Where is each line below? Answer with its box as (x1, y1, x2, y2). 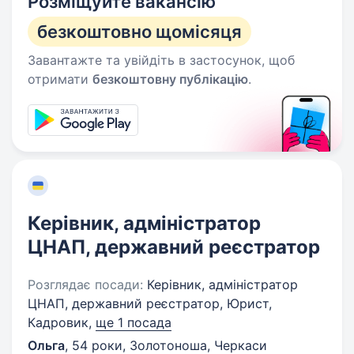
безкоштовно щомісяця (37, 21, 242, 42)
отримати (28, 71, 92, 87)
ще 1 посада (96, 314, 171, 330)
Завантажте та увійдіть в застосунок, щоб (28, 52, 295, 68)
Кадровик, (28, 314, 96, 330)
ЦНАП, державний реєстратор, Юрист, (28, 296, 272, 311)
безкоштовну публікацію (92, 71, 248, 87)
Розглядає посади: (28, 277, 143, 292)
